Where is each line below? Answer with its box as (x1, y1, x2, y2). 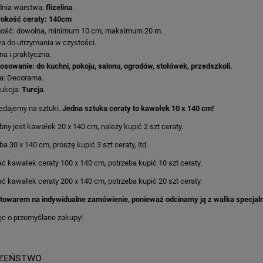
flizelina (44, 2, 72, 12)
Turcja (22, 85, 43, 94)
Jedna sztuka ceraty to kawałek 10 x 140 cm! (62, 103, 214, 113)
